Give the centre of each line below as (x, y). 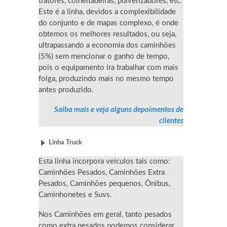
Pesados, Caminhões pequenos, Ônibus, (104, 184)
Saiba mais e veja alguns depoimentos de (119, 109)
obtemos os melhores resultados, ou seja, (107, 34)
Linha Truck (65, 143)
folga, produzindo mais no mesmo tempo (106, 79)
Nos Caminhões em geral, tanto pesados (105, 214)
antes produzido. (66, 90)
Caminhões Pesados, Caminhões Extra (102, 173)
